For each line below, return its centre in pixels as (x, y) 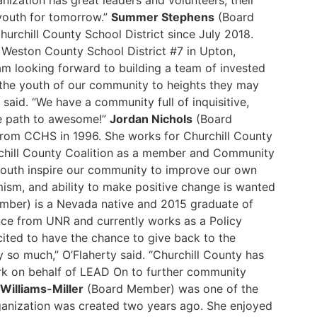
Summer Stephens (163, 17)
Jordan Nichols (151, 119)
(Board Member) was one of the (171, 289)
